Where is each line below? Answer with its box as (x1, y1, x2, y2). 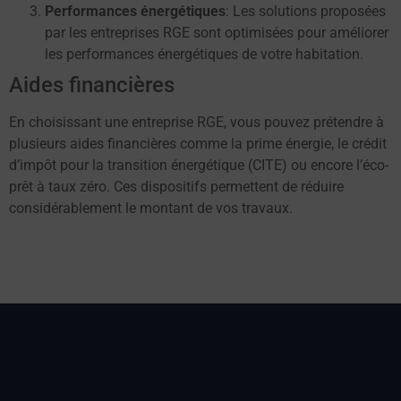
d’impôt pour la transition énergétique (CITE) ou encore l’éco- (9, 156, 388, 174)
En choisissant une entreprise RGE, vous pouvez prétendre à (9, 113, 384, 131)
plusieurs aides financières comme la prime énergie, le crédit (9, 134, 387, 152)
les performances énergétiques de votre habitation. (45, 45, 363, 63)
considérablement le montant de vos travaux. (9, 199, 293, 217)
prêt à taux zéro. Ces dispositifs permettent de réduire (9, 177, 344, 195)
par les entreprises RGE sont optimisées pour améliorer (45, 23, 388, 41)
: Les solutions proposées (226, 2, 386, 20)
